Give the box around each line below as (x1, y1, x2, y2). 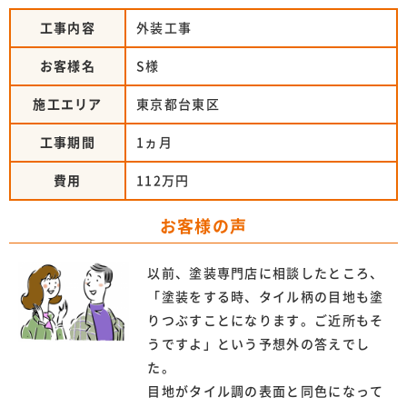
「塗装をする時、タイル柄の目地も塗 (147, 290, 384, 303)
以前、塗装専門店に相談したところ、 (147, 266, 384, 280)
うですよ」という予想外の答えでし (147, 337, 371, 351)
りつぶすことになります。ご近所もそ (147, 313, 384, 327)
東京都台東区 (136, 97, 220, 111)
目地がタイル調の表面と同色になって (147, 384, 384, 398)
